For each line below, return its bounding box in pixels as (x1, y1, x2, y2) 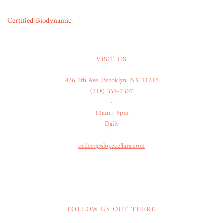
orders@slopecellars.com (78, 139, 145, 152)
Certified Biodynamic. (7, 14, 73, 28)
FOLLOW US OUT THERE (67, 203, 156, 216)
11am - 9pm (94, 107, 129, 119)
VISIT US (96, 53, 127, 66)
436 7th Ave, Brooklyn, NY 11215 (64, 74, 159, 87)
